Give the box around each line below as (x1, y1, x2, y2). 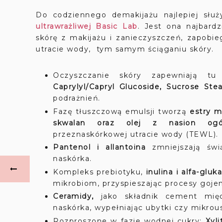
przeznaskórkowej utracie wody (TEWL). (53, 129, 219, 139)
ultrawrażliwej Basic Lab (36, 22, 138, 31)
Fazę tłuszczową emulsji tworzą (53, 107, 190, 116)
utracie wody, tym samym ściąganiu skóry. (36, 45, 217, 54)
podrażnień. (53, 94, 101, 103)
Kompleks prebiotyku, (53, 167, 146, 176)
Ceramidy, (53, 192, 101, 201)
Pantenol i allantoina (53, 143, 146, 152)
